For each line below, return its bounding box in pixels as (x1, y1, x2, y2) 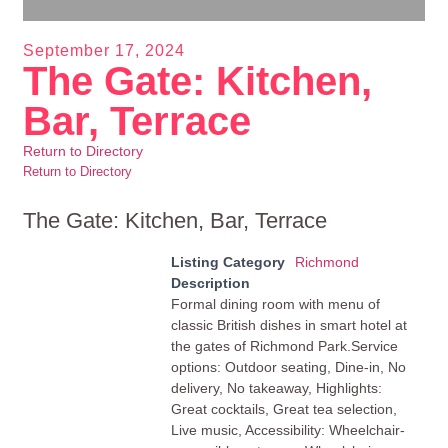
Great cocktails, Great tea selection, (170, 400, 397, 417)
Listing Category (170, 253, 285, 270)
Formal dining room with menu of (170, 295, 380, 312)
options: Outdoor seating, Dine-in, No (170, 358, 406, 375)
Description (170, 274, 250, 291)
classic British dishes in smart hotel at (170, 316, 407, 333)
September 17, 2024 (23, 41, 186, 59)
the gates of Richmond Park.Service (170, 337, 398, 354)
